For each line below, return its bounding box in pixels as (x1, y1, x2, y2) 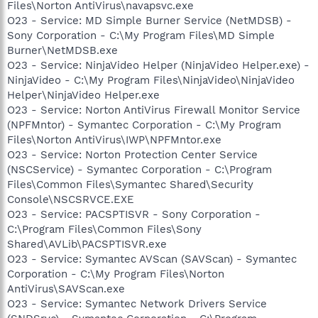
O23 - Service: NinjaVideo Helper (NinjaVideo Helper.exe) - (7, 58, 309, 72)
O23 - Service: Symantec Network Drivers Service (7, 297, 267, 310)
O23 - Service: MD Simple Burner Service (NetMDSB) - (7, 13, 292, 27)
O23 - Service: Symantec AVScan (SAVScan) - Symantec (7, 252, 297, 265)
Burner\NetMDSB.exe (7, 43, 118, 57)
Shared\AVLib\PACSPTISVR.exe (7, 237, 167, 251)
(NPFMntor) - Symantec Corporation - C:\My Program (7, 118, 281, 131)
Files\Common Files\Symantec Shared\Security (7, 177, 253, 191)
